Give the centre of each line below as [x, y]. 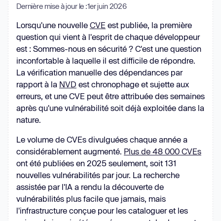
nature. [30, 120]
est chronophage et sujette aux [133, 84]
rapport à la [38, 84]
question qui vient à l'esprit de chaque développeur [108, 37]
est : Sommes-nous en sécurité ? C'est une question [109, 49]
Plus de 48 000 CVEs [163, 151]
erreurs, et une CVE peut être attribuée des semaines [110, 96]
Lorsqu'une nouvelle [53, 25]
